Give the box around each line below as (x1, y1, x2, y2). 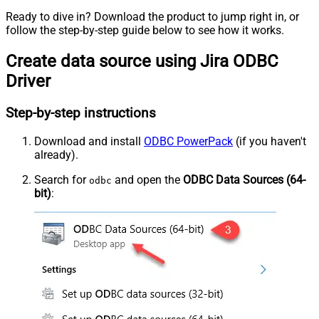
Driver (6, 71, 51, 92)
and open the (112, 172, 183, 187)
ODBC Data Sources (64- (183, 172, 305, 187)
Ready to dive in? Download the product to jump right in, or (6, 10, 299, 24)
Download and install (34, 134, 144, 148)
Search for (34, 172, 89, 187)
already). (34, 147, 78, 162)
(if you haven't (233, 134, 306, 148)
